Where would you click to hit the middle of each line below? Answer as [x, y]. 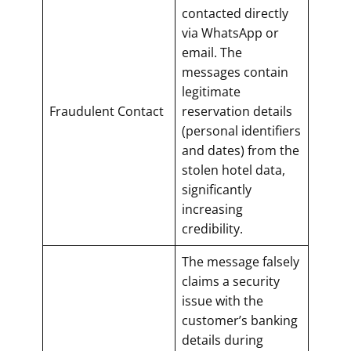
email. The [212, 52]
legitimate [211, 91]
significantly [217, 189]
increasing [212, 209]
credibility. [212, 228]
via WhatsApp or [230, 33]
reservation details [237, 111]
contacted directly [235, 13]
